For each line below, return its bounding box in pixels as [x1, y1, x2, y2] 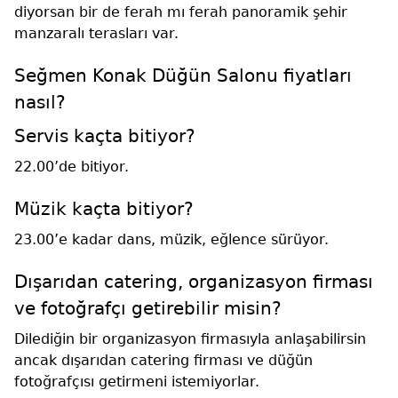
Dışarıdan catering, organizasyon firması [14, 270, 373, 292]
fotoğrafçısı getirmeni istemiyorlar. [14, 372, 259, 390]
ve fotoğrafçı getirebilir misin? [14, 297, 282, 319]
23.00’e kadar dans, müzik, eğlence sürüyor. [14, 230, 329, 248]
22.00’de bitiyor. [14, 157, 129, 175]
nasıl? [14, 91, 66, 113]
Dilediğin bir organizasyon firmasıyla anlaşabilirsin [14, 330, 366, 347]
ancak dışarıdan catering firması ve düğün [14, 351, 313, 369]
